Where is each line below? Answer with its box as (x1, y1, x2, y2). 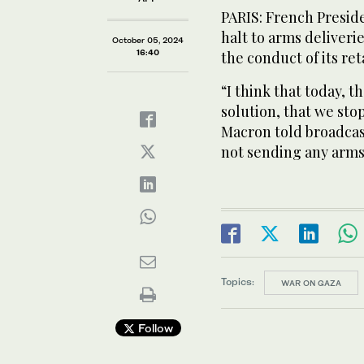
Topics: (221, 275, 254, 288)
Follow (134, 320, 173, 335)
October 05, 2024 (112, 34, 184, 45)
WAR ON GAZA (281, 277, 341, 288)
